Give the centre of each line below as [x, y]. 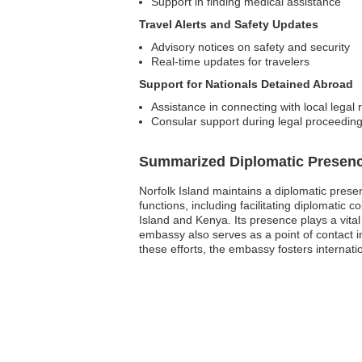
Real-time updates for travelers [230, 61]
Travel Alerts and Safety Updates [229, 24]
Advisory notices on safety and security [250, 47]
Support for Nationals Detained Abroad [246, 84]
